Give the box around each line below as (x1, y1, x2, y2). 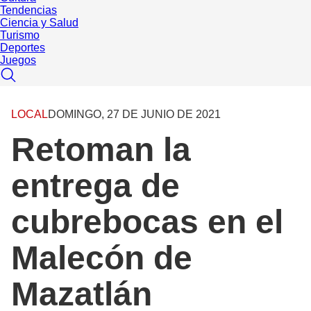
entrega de (11, 167, 180, 205)
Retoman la (11, 131, 191, 169)
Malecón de (11, 239, 192, 277)
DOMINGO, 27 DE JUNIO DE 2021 (48, 108, 221, 121)
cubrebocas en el (11, 203, 283, 241)
